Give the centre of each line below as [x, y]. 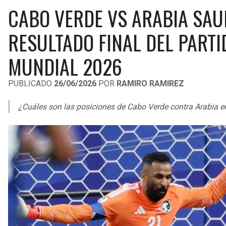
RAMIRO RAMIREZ [150, 83]
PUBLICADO [31, 83]
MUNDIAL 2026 [65, 67]
